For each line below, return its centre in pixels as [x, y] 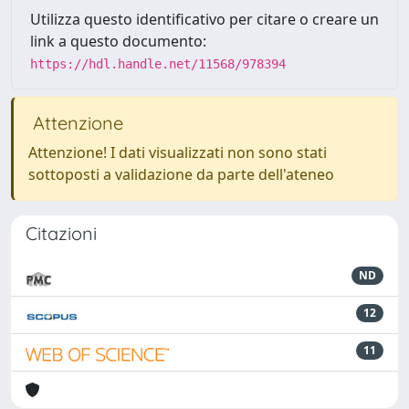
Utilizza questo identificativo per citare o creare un [204, 19]
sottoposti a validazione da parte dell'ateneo [181, 174]
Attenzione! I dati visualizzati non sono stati [178, 152]
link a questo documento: [118, 41]
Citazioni [61, 233]
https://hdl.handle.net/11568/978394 [158, 63]
